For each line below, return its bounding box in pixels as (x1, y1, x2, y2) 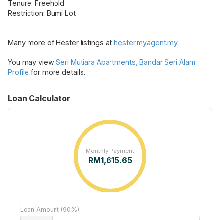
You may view (8, 58, 56, 67)
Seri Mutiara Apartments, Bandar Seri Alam (56, 58, 195, 67)
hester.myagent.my (114, 38, 177, 47)
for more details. (29, 68, 85, 77)
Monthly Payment (86, 147, 134, 155)
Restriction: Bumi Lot (8, 9, 76, 18)
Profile (8, 68, 29, 77)
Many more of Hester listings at (8, 38, 114, 47)
